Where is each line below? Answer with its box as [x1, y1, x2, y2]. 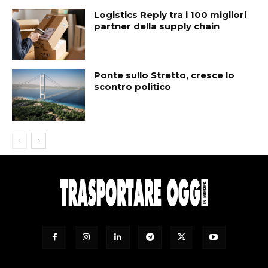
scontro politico [94, 81, 172, 93]
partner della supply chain [94, 20, 220, 32]
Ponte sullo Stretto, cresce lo [94, 69, 235, 81]
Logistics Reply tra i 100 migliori [94, 8, 247, 20]
